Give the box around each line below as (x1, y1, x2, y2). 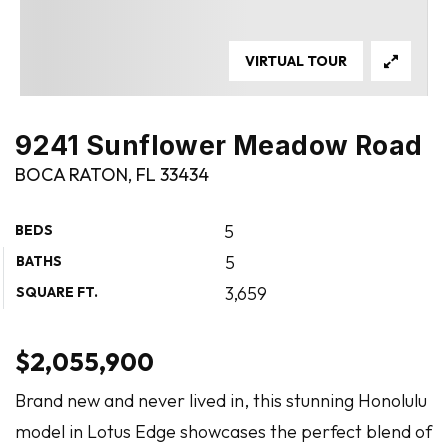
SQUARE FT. (16, 283, 98, 301)
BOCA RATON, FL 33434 (15, 163, 209, 186)
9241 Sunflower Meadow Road (15, 129, 423, 161)
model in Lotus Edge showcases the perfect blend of (15, 420, 432, 443)
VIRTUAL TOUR (244, 52, 347, 70)
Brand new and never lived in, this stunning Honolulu (15, 389, 427, 412)
